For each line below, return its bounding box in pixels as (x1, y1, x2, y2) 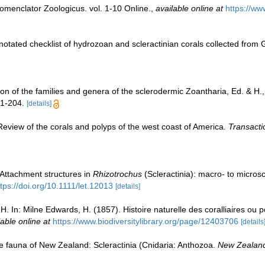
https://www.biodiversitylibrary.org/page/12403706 (53, 216, 238, 227)
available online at (156, 4, 223, 14)
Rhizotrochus (93, 169, 142, 179)
